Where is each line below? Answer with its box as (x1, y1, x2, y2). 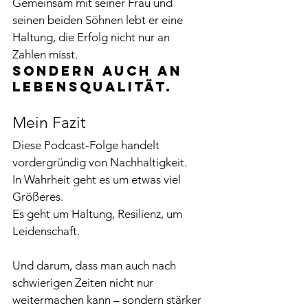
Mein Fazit (12, 113, 86, 132)
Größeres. (12, 190, 63, 203)
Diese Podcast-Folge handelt (12, 138, 162, 152)
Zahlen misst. (12, 47, 78, 61)
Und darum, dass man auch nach (12, 258, 179, 272)
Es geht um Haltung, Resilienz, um (12, 207, 185, 221)
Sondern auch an (12, 63, 188, 79)
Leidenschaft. (12, 224, 80, 238)
